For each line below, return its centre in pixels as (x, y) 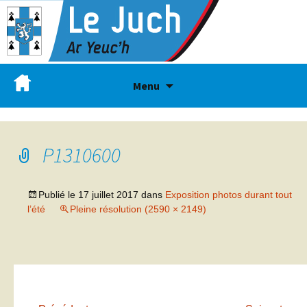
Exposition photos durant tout (229, 195)
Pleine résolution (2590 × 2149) (138, 209)
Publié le (58, 195)
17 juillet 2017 (108, 195)
